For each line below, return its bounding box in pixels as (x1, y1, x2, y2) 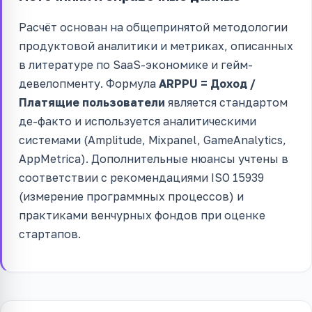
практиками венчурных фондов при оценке (19, 208, 265, 222)
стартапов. (19, 226, 81, 241)
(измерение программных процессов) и (19, 189, 244, 203)
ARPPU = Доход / (159, 76, 256, 91)
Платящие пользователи (19, 95, 165, 109)
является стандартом (165, 95, 288, 109)
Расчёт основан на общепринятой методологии (19, 19, 288, 34)
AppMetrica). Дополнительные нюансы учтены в (19, 151, 288, 166)
